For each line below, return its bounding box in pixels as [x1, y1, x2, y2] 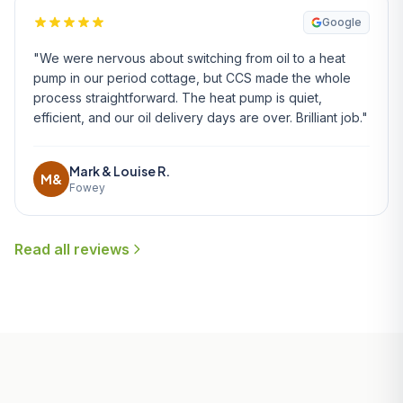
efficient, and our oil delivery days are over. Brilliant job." [33, 110, 368, 125]
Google [322, 15, 362, 29]
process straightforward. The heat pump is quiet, [33, 90, 322, 105]
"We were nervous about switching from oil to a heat [33, 50, 345, 66]
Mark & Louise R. [69, 162, 170, 179]
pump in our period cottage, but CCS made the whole [33, 70, 351, 85]
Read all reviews [14, 240, 130, 258]
